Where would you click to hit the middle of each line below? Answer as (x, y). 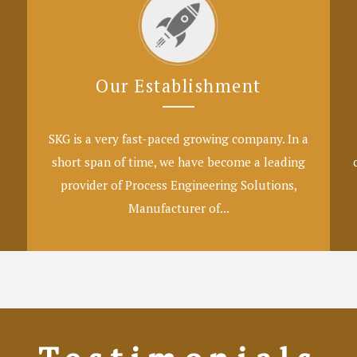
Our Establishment (178, 85)
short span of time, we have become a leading (178, 161)
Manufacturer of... (178, 208)
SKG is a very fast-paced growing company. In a (178, 138)
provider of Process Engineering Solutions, (178, 184)
